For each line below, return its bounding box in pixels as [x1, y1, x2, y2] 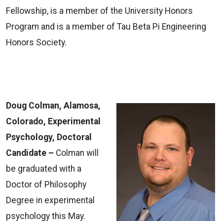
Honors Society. [6, 37, 69, 47]
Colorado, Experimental [6, 116, 101, 126]
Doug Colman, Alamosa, [6, 100, 101, 110]
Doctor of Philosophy [6, 179, 86, 189]
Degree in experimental [6, 195, 95, 205]
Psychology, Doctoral [6, 132, 92, 142]
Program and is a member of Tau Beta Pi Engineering [6, 21, 206, 32]
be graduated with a [6, 163, 81, 174]
